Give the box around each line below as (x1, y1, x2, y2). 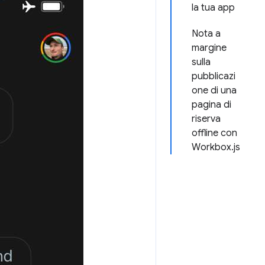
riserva (192, 113, 221, 125)
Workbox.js (192, 141, 240, 153)
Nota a (192, 28, 221, 40)
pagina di (192, 99, 231, 111)
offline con (192, 127, 237, 139)
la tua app (192, 2, 235, 14)
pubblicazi (192, 70, 235, 82)
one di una (192, 85, 237, 96)
